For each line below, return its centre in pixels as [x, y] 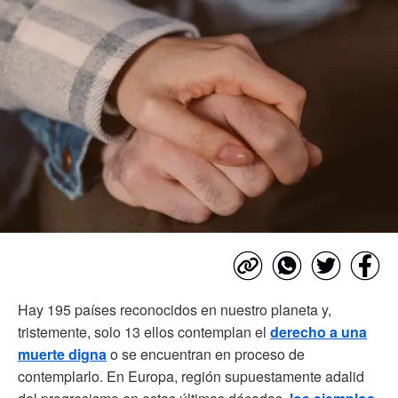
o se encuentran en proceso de [206, 354]
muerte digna [62, 354]
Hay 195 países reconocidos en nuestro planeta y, [175, 309]
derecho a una [318, 331]
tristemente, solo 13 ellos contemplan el [144, 331]
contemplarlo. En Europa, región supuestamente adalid [191, 376]
